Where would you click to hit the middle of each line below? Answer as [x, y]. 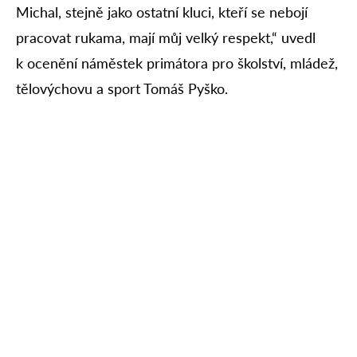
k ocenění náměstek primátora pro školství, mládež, [177, 63]
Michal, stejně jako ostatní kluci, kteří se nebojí [162, 12]
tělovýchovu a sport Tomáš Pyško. [122, 88]
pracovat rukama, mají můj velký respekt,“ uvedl [166, 37]
